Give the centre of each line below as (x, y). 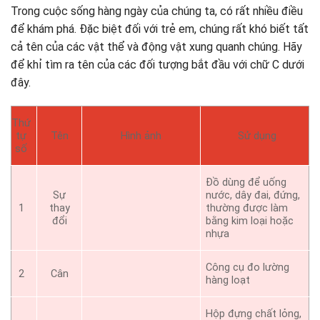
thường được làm (247, 208)
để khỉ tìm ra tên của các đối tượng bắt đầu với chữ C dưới (157, 64)
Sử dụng (257, 136)
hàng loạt (228, 280)
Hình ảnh (141, 136)
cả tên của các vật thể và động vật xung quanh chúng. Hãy (156, 46)
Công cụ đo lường (248, 267)
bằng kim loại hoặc (250, 221)
